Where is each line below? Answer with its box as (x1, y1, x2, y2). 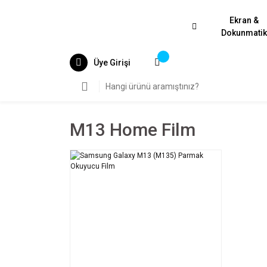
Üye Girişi (94, 57, 131, 67)
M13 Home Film (70, 119, 195, 140)
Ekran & (229, 15, 259, 25)
